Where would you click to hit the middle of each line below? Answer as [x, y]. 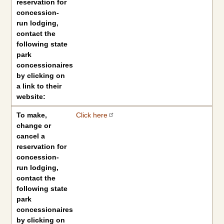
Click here [91, 115]
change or [34, 125]
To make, [32, 115]
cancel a [31, 136]
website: [31, 96]
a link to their [39, 86]
